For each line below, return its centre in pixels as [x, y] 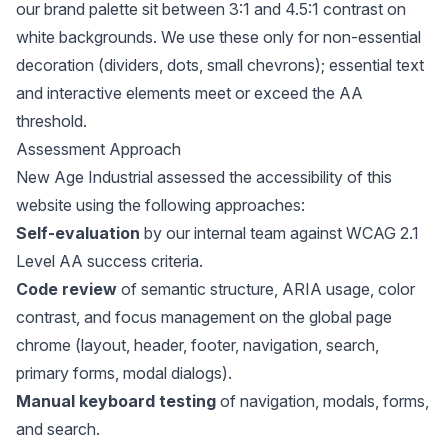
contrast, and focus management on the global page [204, 317]
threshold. [51, 121]
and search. [58, 429]
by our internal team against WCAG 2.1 [279, 233]
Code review [66, 289]
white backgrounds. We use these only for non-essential [218, 37]
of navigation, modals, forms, [322, 401]
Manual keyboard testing [116, 401]
